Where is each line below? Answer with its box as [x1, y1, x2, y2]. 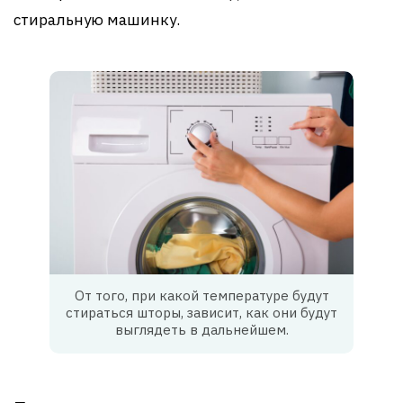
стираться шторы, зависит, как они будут [66, 303, 337, 321]
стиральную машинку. [13, 10, 180, 31]
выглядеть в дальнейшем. [114, 320, 289, 338]
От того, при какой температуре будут [74, 286, 329, 304]
